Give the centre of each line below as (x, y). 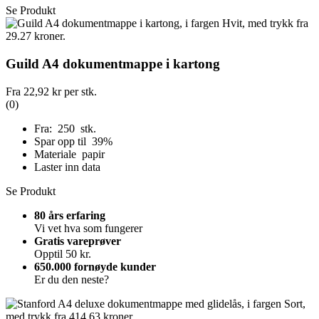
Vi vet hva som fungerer (88, 228)
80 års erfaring (70, 215)
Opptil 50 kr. (63, 253)
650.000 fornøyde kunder (95, 266)
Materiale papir (69, 154)
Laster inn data (67, 167)
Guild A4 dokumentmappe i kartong (113, 63)
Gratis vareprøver (78, 241)
